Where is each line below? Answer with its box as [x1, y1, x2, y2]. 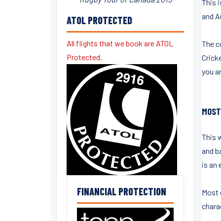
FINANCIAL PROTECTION [77, 185, 166, 197]
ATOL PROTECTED [67, 14, 132, 26]
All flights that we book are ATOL [67, 38, 173, 48]
